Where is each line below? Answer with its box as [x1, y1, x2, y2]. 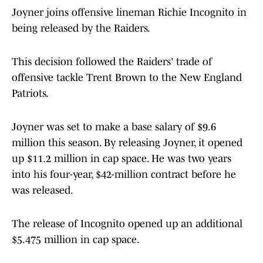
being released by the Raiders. [12, 22, 150, 35]
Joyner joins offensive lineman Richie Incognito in [12, 6, 247, 19]
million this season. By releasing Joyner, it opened [12, 137, 242, 149]
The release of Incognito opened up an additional [12, 218, 242, 230]
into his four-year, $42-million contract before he [12, 168, 236, 181]
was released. [12, 184, 73, 197]
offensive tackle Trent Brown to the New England [12, 72, 242, 84]
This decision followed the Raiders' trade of [12, 56, 212, 68]
